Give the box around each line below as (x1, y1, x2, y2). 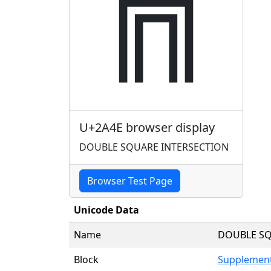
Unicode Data (74, 203, 139, 217)
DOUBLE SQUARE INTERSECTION (79, 140, 229, 154)
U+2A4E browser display (79, 119, 215, 135)
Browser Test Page (87, 174, 172, 188)
